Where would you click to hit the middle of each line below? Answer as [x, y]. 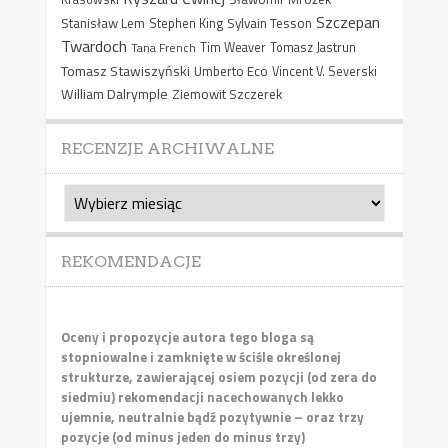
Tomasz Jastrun [312, 48]
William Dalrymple [114, 94]
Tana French [163, 48]
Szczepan [347, 22]
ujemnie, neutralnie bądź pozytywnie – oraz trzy [212, 417]
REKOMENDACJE [130, 262]
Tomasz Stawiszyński [125, 71]
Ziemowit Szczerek [226, 94]
